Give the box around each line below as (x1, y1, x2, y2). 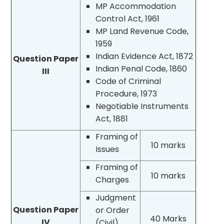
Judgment (95, 191, 136, 203)
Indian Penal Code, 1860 (95, 62, 187, 74)
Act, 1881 (95, 112, 128, 124)
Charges (95, 173, 129, 185)
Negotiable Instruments (95, 100, 189, 112)
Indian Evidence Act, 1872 (95, 50, 193, 62)
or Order (95, 204, 130, 216)
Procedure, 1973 (95, 87, 157, 99)
